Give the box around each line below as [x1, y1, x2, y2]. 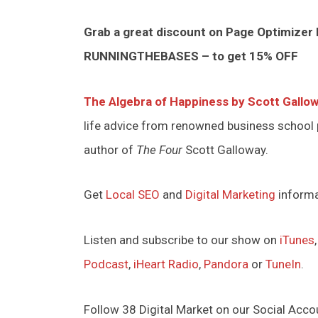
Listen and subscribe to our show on [84, 233, 280, 247]
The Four [136, 142, 185, 157]
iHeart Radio [133, 257, 199, 271]
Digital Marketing [185, 187, 275, 202]
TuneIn [265, 257, 301, 271]
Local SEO [106, 187, 160, 202]
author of [84, 142, 136, 157]
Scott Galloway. [185, 142, 268, 157]
